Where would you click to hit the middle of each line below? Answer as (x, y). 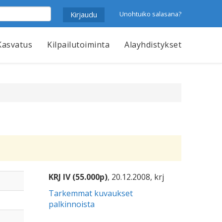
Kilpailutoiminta (78, 45)
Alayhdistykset (153, 45)
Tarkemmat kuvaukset (91, 193)
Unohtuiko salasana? (150, 14)
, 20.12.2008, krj (136, 177)
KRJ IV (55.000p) (78, 177)
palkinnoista (72, 204)
